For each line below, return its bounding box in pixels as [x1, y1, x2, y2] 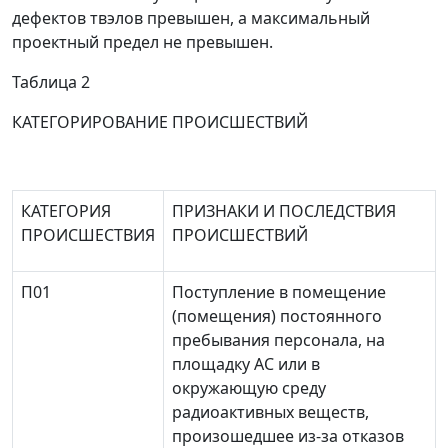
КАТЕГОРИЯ [21, 200, 111, 222]
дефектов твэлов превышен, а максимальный [12, 7, 370, 29]
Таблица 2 [12, 71, 90, 93]
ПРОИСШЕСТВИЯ [21, 224, 155, 246]
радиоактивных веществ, [172, 401, 369, 423]
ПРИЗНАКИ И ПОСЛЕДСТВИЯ [172, 200, 396, 222]
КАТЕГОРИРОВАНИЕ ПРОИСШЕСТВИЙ [12, 111, 308, 133]
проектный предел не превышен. [12, 31, 273, 53]
